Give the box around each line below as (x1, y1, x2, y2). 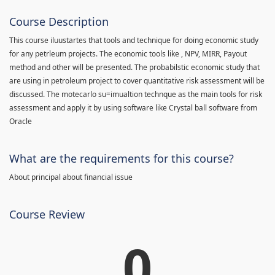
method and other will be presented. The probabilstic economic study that (9, 61, 260, 72)
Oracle (9, 115, 32, 126)
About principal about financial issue (9, 171, 133, 182)
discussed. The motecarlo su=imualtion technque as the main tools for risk (9, 88, 262, 99)
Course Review (9, 206, 85, 222)
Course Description (9, 14, 109, 29)
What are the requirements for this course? (9, 150, 234, 166)
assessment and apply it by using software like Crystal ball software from (9, 102, 257, 113)
